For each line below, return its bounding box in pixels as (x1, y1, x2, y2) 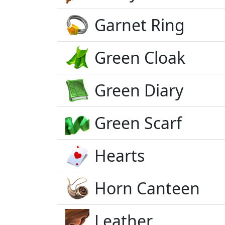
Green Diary (94, 79, 183, 101)
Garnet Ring (94, 14, 185, 36)
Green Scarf (94, 112, 182, 134)
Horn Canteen (94, 177, 200, 199)
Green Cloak (94, 47, 185, 68)
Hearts (94, 145, 145, 166)
